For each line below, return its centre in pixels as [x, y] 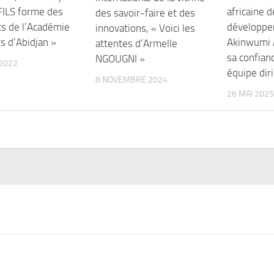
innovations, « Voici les [146, 28]
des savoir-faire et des [146, 13]
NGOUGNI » [120, 58]
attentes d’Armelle [137, 43]
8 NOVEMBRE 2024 [132, 80]
